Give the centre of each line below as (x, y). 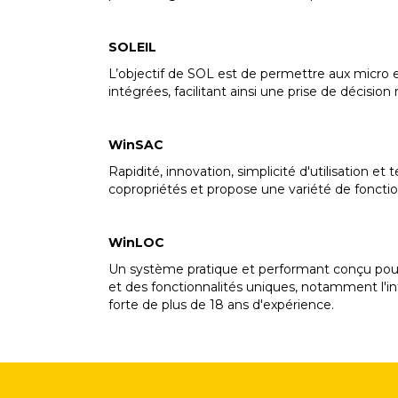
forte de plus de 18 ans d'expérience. (221, 305)
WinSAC (136, 145)
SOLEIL (132, 47)
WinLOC (136, 243)
